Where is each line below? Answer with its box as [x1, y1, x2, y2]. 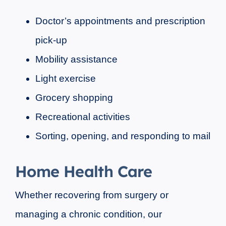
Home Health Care [15, 161, 152, 181]
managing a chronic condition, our [15, 209, 162, 220]
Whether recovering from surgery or [15, 190, 168, 201]
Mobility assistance [35, 54, 118, 65]
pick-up [35, 35, 67, 46]
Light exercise [35, 73, 96, 84]
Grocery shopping [35, 92, 113, 103]
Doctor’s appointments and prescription [35, 16, 205, 27]
